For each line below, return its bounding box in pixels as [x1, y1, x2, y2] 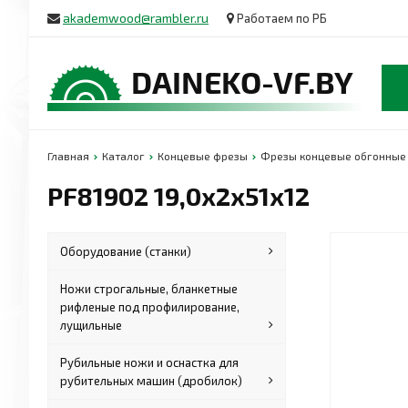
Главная [47, 149, 89, 162]
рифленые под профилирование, [60, 300, 240, 314]
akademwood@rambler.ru [63, 10, 209, 25]
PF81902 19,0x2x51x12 [47, 180, 310, 211]
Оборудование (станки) [60, 244, 192, 259]
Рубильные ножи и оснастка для [60, 355, 240, 370]
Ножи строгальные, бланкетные [60, 281, 239, 296]
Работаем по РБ [237, 11, 327, 25]
